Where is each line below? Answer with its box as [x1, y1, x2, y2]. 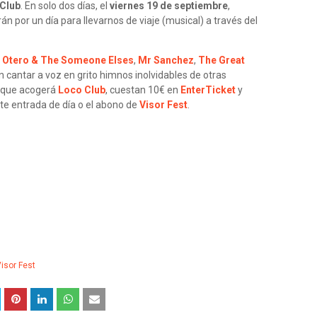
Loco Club [58, 84, 105, 96]
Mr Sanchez [138, 54, 194, 66]
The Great [198, 54, 245, 66]
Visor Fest [139, 99, 188, 110]
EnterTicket [180, 84, 236, 96]
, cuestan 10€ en [105, 84, 180, 96]
